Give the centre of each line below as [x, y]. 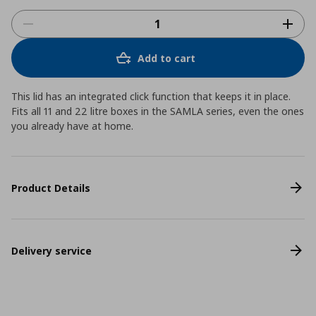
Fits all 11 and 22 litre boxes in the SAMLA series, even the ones [158, 111]
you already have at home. [72, 126]
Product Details [51, 188]
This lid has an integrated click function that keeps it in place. [151, 96]
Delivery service [51, 250]
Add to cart [166, 58]
